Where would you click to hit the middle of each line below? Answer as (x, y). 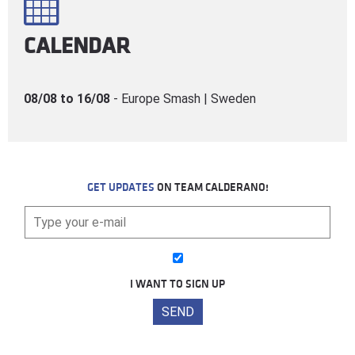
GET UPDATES (120, 187)
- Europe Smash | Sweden (185, 98)
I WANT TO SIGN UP (177, 284)
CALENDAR (77, 46)
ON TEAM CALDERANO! (211, 187)
